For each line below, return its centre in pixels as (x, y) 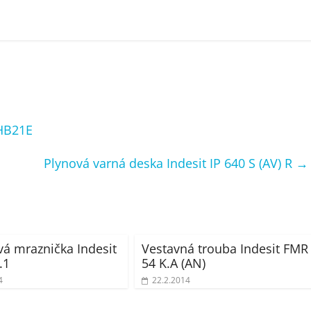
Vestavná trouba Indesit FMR (225, 249)
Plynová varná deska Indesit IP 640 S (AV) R (170, 163)
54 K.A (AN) (174, 263)
